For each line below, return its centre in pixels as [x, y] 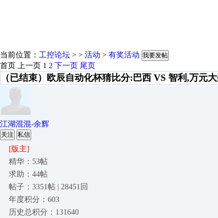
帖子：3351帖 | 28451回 [48, 187]
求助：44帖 [28, 174]
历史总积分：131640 [44, 212]
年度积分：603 [34, 199]
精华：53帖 [28, 161]
